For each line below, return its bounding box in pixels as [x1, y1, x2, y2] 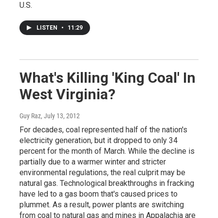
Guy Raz [19, 112, 41, 120]
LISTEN [36, 24, 59, 32]
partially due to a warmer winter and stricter [19, 157, 166, 167]
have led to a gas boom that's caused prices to [19, 189, 178, 199]
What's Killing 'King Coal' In [19, 69, 196, 87]
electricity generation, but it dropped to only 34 [19, 136, 178, 145]
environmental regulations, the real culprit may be [19, 168, 185, 178]
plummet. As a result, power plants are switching [19, 200, 184, 210]
